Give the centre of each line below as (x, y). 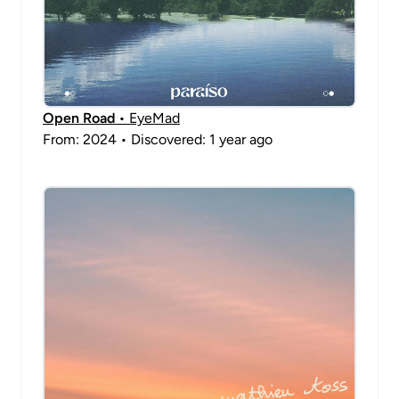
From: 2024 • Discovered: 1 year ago (158, 139)
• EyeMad (147, 118)
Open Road (79, 118)
